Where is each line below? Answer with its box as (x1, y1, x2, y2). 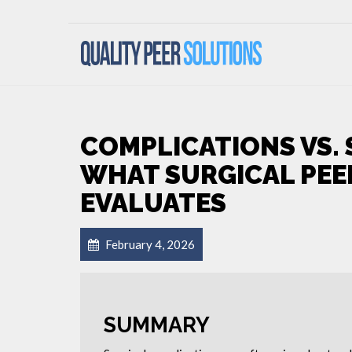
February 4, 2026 (103, 237, 195, 251)
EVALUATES (80, 188, 226, 218)
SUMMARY (104, 313, 210, 337)
